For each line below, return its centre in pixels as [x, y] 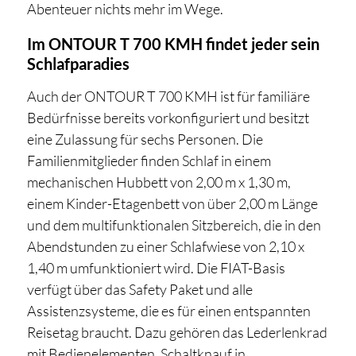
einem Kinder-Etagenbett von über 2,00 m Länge [172, 204]
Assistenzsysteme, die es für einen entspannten [168, 311]
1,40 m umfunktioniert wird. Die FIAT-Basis [156, 268]
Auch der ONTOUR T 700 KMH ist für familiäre [168, 97]
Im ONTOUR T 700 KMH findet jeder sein [173, 44]
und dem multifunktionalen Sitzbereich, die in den [174, 225]
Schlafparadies [78, 64]
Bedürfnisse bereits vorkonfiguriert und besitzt [168, 118]
